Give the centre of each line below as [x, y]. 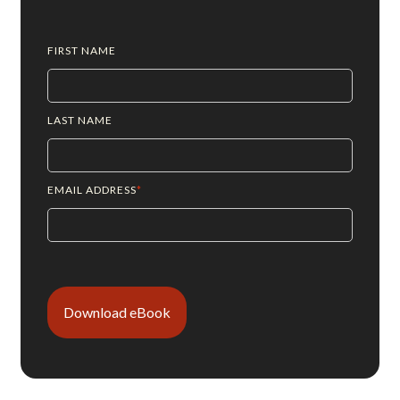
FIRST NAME [82, 50]
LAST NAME [80, 120]
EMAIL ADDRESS [92, 190]
